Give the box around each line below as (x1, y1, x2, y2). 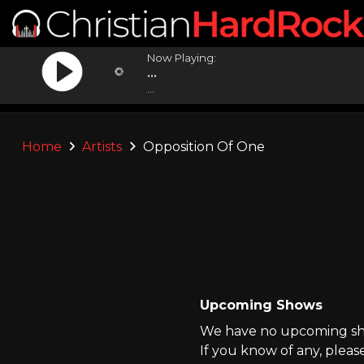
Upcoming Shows (199, 297, 323, 313)
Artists (82, 139, 123, 154)
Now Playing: (147, 51, 217, 64)
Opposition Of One (139, 139, 265, 154)
